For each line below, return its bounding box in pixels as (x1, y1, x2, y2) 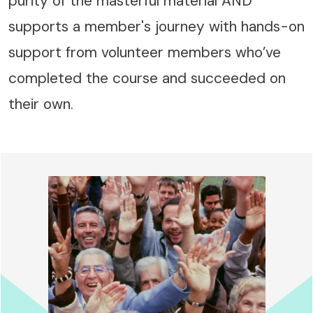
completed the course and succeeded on (8, 68, 286, 88)
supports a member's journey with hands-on (8, 16, 305, 36)
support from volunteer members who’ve (8, 42, 281, 62)
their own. (8, 94, 73, 114)
